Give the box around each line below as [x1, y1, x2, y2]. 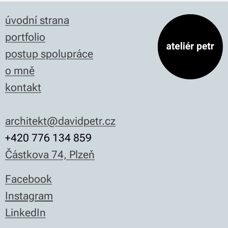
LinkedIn [5, 207, 46, 219]
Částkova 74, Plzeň [5, 149, 95, 161]
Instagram [5, 190, 53, 202]
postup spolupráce [5, 48, 93, 60]
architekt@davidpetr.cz [5, 115, 116, 127]
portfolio [5, 31, 45, 43]
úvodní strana [5, 14, 69, 26]
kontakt [5, 81, 41, 94]
